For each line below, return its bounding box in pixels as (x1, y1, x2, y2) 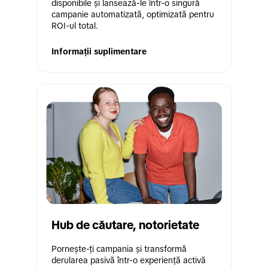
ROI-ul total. (51, 20, 98, 31)
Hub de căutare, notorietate (51, 218, 199, 232)
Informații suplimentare (51, 46, 147, 56)
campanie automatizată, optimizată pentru (51, 9, 214, 19)
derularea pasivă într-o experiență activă (51, 255, 206, 265)
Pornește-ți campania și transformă (51, 243, 187, 254)
